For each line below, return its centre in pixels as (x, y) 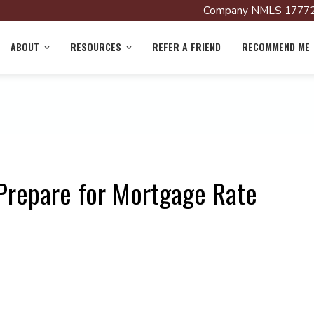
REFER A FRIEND (186, 47)
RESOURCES (96, 47)
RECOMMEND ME (276, 47)
